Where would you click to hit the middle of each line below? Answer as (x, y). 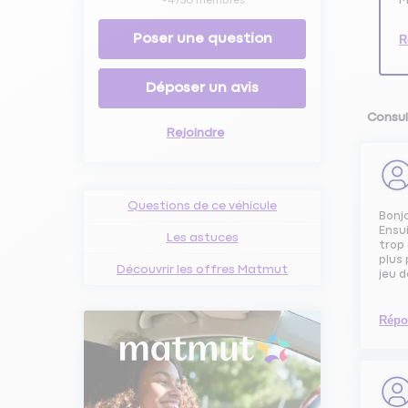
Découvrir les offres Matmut (202, 269)
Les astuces (202, 237)
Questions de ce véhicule (202, 205)
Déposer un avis (202, 87)
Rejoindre (195, 133)
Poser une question (202, 38)
